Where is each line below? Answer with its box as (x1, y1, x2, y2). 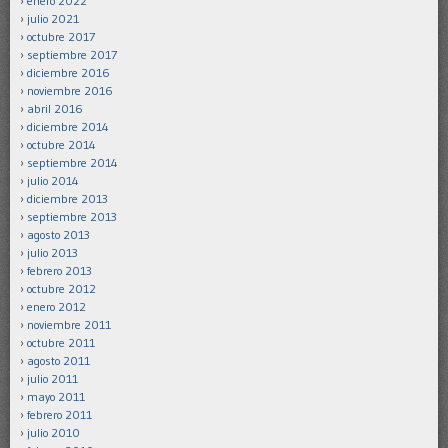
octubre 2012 (27, 280, 96, 296)
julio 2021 (27, 10, 79, 26)
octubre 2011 (27, 334, 95, 350)
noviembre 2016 (27, 82, 113, 98)
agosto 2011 (27, 352, 90, 368)
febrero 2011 (27, 406, 92, 422)
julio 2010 (27, 424, 80, 440)
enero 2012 (27, 298, 86, 314)
